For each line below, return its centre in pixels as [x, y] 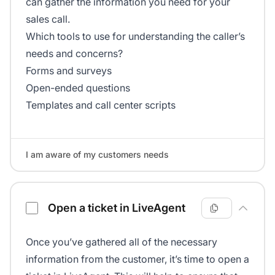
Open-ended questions [78, 88]
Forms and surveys [69, 71]
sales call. [48, 19]
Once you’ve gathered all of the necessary [122, 242]
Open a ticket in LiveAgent [117, 208]
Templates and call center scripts [101, 105]
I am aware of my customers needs [97, 155]
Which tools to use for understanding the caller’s [135, 37]
